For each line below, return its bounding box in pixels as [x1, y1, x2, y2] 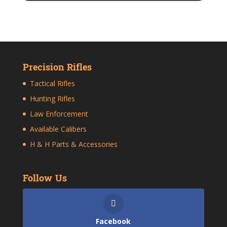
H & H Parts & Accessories [29, 139, 118, 149]
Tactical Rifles [29, 78, 75, 88]
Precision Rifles [22, 59, 92, 76]
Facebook [96, 216, 131, 226]
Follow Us [22, 170, 67, 187]
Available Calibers [29, 124, 87, 134]
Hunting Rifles [29, 93, 75, 103]
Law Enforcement [29, 108, 88, 119]
